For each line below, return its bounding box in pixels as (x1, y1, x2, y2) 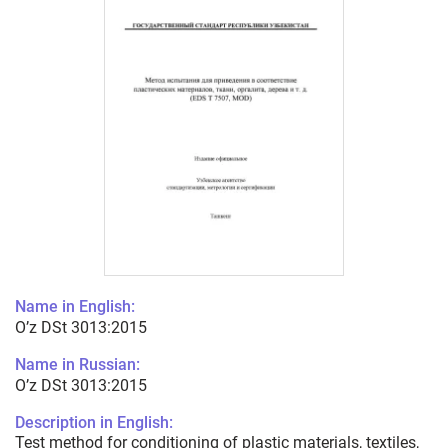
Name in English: (15, 297, 135, 317)
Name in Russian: (15, 355, 140, 375)
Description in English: (15, 413, 173, 433)
